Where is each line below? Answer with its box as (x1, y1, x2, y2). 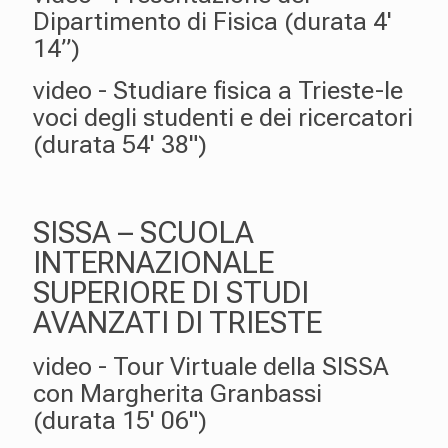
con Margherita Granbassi (33, 379, 328, 408)
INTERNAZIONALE (33, 245, 274, 280)
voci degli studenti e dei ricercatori (33, 103, 413, 132)
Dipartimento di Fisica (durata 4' (33, 7, 392, 36)
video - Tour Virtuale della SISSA (33, 352, 389, 381)
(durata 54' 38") (33, 130, 213, 159)
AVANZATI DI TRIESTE (33, 305, 322, 340)
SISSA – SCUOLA (33, 215, 254, 250)
